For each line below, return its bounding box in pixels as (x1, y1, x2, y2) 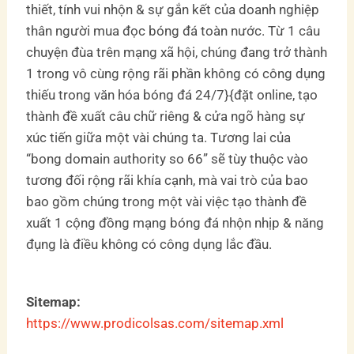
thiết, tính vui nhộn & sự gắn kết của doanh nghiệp (26, 2, 320, 18)
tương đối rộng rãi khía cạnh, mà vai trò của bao (26, 172, 309, 189)
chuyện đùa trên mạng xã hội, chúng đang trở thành (26, 44, 328, 61)
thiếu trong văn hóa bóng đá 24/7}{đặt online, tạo (26, 87, 318, 104)
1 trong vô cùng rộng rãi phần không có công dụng (26, 66, 326, 82)
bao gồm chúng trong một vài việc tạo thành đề (26, 194, 307, 210)
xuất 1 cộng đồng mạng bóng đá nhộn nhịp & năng (26, 215, 325, 232)
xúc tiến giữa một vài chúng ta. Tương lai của (26, 130, 292, 146)
